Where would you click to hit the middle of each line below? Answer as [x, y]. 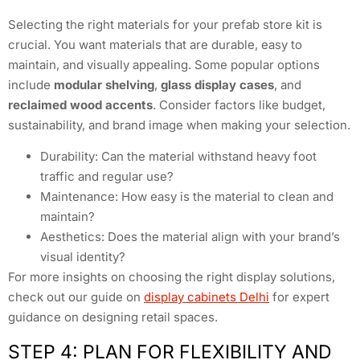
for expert [299, 297]
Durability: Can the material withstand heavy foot [178, 157]
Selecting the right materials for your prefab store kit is [165, 24]
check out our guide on [76, 297]
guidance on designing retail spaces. [113, 317]
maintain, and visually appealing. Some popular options [164, 64]
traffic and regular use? [107, 177]
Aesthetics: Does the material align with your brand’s [190, 237]
